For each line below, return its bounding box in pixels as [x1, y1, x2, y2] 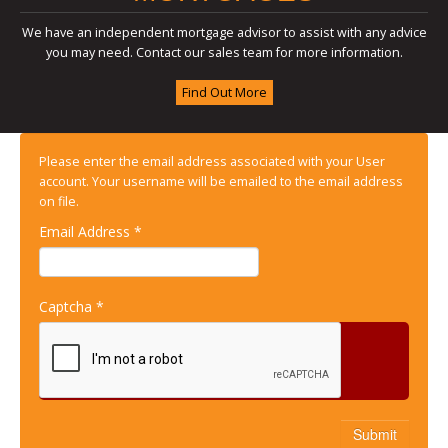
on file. [39, 193, 79, 211]
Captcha [39, 297, 92, 317]
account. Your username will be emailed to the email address [39, 173, 403, 191]
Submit [353, 424, 397, 445]
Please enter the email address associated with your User [39, 153, 385, 171]
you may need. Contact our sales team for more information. [45, 44, 403, 62]
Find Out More [181, 84, 267, 102]
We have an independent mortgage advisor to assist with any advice [21, 24, 427, 42]
